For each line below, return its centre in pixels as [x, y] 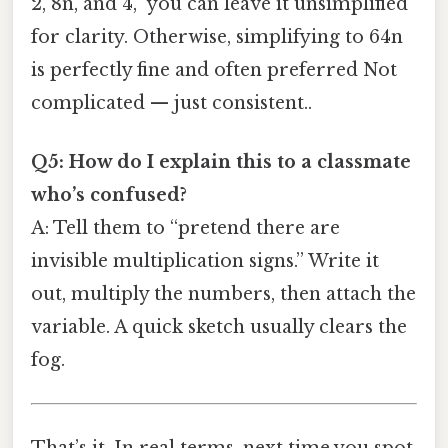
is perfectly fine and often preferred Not [214, 69]
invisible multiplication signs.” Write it [205, 261]
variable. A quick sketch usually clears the [219, 327]
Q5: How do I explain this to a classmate [221, 162]
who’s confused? [109, 195]
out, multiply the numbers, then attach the [223, 294]
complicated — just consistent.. [171, 102]
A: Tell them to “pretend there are [185, 228]
